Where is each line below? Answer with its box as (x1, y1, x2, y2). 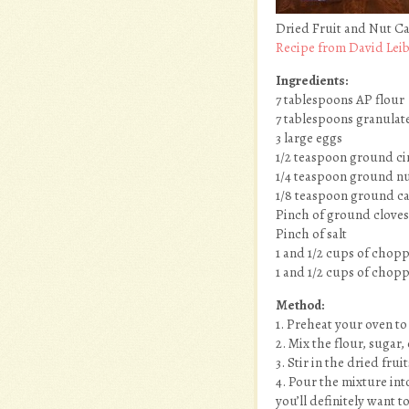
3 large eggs (276, 129, 342, 147)
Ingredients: (276, 71, 348, 89)
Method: (276, 296, 324, 314)
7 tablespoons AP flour (276, 90, 404, 109)
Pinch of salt (276, 225, 347, 243)
